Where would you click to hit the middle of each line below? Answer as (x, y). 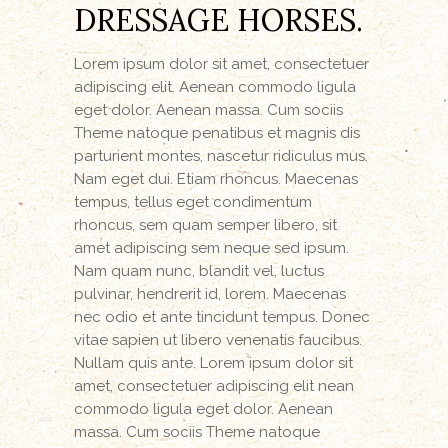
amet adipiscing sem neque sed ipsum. (211, 248)
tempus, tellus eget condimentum (193, 202)
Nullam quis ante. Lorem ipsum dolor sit (213, 363)
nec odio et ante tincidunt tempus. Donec (222, 317)
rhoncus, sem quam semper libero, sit (205, 225)
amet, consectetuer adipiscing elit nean (214, 386)
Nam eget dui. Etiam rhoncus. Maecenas (216, 179)
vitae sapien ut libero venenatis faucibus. (218, 340)
